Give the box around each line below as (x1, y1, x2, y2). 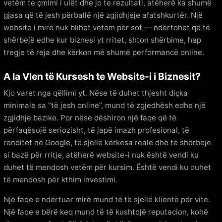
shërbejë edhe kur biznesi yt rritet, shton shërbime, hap (3, 35, 201, 45)
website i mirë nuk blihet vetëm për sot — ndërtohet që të (3, 22, 210, 32)
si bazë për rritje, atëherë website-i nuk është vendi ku (3, 150, 199, 160)
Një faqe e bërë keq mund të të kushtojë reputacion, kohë (3, 207, 208, 217)
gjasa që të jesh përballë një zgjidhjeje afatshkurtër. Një (3, 10, 203, 20)
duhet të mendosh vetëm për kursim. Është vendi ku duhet (3, 163, 211, 172)
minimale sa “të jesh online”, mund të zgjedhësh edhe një (3, 101, 206, 111)
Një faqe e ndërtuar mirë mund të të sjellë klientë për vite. (3, 194, 210, 204)
